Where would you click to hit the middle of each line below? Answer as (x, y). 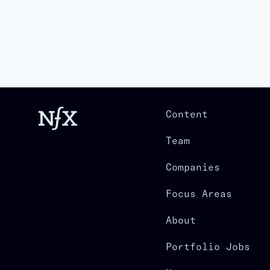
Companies (193, 167)
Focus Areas (199, 193)
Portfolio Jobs (208, 246)
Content (187, 114)
